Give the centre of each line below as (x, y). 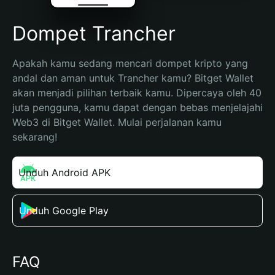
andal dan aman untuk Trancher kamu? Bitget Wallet (133, 78)
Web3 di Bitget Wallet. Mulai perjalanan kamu (117, 122)
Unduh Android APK (64, 172)
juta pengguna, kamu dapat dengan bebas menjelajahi (137, 107)
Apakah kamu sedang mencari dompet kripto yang (130, 63)
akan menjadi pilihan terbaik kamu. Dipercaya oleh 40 (137, 93)
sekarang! (35, 137)
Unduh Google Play (64, 211)
